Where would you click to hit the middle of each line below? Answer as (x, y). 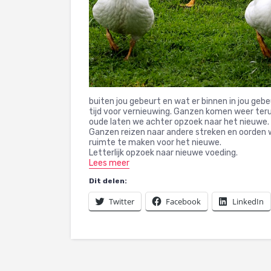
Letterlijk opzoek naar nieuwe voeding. (163, 152)
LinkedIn (248, 201)
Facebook (183, 201)
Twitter (122, 201)
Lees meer (109, 163)
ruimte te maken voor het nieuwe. (155, 142)
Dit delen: (108, 181)
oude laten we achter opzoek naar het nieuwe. (179, 122)
